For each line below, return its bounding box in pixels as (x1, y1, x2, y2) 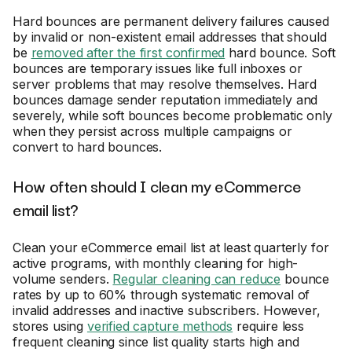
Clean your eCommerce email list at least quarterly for (13, 240, 329, 255)
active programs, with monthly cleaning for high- (13, 255, 299, 271)
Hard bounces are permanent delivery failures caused (13, 13, 329, 29)
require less (233, 318, 305, 334)
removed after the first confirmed (31, 45, 225, 60)
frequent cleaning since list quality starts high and (13, 334, 299, 350)
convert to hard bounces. (13, 139, 163, 155)
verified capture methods (86, 318, 233, 334)
